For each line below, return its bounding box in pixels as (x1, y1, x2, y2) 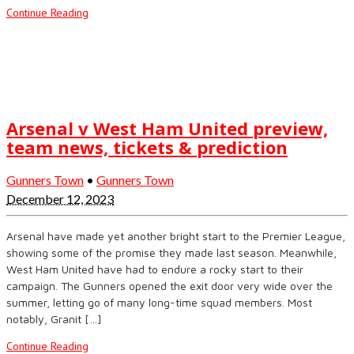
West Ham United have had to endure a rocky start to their (6, 262, 303, 277)
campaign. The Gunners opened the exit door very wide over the (6, 279, 333, 293)
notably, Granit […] (6, 312, 102, 326)
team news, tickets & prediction (6, 135, 288, 160)
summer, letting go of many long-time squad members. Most (6, 296, 312, 310)
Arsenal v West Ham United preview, (6, 116, 328, 141)
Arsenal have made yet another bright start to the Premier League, (6, 229, 345, 243)
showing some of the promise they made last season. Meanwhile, (6, 246, 337, 260)
